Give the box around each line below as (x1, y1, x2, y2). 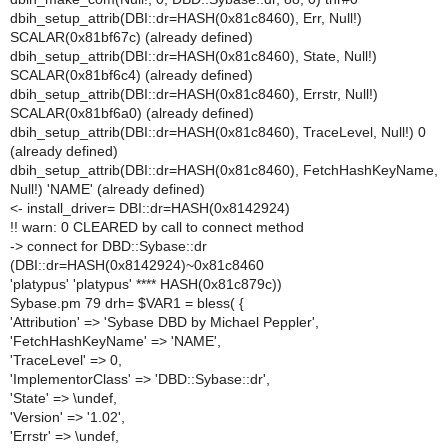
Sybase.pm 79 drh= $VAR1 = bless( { (10, 295, 244, 311)
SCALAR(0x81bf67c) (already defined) (10, 29, 253, 45)
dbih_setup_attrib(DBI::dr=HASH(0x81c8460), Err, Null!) (10, 10, 362, 26)
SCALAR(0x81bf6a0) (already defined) (10, 105, 254, 121)
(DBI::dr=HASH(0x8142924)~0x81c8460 (10, 257, 264, 273)
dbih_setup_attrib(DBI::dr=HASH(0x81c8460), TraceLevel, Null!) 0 (10, 124, 426, 140)
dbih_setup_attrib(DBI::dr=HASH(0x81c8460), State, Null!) (10, 48, 377, 64)
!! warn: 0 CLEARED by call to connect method (10, 219, 304, 235)
